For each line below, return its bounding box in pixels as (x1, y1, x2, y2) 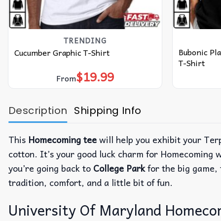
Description (8, 104, 68, 118)
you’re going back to (8, 161, 93, 176)
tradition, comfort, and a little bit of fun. (8, 175, 173, 190)
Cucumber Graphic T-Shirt (14, 46, 110, 59)
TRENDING (64, 34, 107, 46)
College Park (93, 161, 145, 176)
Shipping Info (74, 104, 142, 118)
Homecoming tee (28, 132, 97, 147)
